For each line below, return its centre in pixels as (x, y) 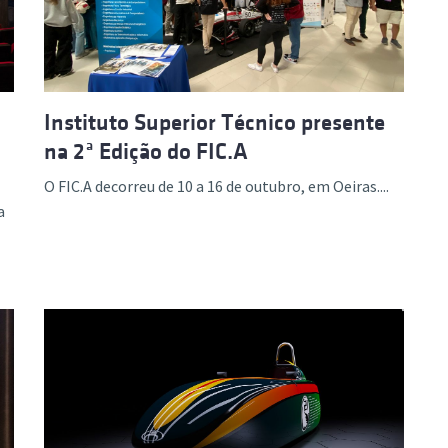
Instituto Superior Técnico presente (214, 122)
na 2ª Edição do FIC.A (146, 151)
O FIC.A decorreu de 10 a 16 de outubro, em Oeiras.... (216, 186)
